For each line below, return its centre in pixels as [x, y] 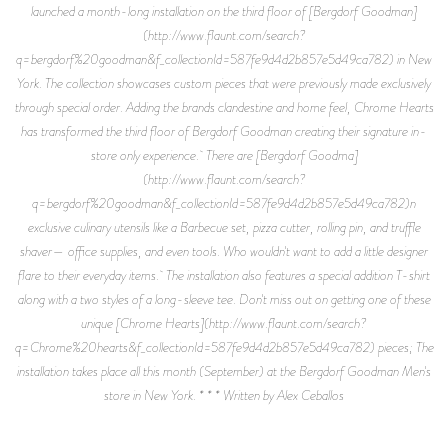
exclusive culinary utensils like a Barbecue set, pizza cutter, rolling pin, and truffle [224, 226]
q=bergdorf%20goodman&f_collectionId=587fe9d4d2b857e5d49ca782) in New [224, 58]
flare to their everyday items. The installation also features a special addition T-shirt [224, 274]
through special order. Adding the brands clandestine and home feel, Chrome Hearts [224, 106]
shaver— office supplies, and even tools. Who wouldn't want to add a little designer [224, 250]
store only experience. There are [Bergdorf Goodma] [224, 154]
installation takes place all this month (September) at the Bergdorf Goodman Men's [224, 370]
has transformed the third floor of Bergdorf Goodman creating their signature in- [224, 130]
